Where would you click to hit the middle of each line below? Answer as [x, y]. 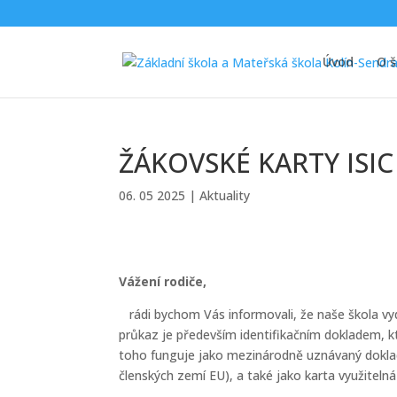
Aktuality [225, 195]
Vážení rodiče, [163, 281]
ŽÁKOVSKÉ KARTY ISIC [257, 163]
